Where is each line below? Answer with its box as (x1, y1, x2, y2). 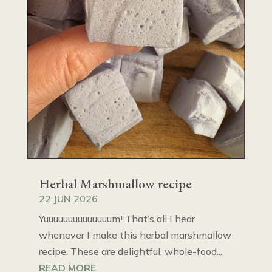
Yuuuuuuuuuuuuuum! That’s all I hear (38, 212, 195, 225)
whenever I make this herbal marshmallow (38, 229, 231, 242)
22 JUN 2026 (38, 192, 98, 205)
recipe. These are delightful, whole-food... (38, 245, 222, 258)
